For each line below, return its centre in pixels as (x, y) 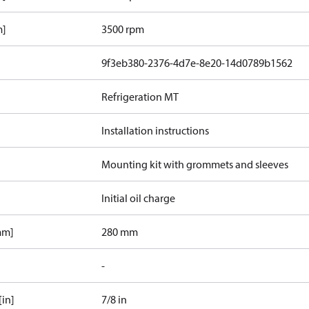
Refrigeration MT (140, 97)
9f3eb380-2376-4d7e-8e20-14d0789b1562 (197, 63)
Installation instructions (156, 130)
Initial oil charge (139, 198)
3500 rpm (123, 29)
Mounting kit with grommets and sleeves (195, 164)
